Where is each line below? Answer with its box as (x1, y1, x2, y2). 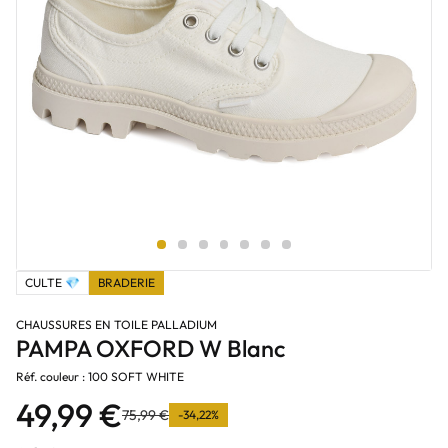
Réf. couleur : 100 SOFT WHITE (16, 369, 184, 384)
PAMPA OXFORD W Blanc (16, 334, 285, 363)
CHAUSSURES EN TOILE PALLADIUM (16, 317, 217, 332)
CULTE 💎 (25, 275, 80, 290)
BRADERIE (98, 275, 155, 290)
